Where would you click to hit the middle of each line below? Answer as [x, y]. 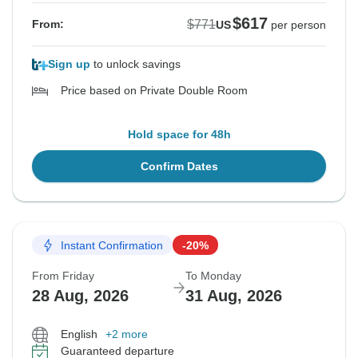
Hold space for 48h [179, 135]
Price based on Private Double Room [154, 91]
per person [298, 25]
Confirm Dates [179, 167]
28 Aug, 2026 [80, 296]
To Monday [213, 276]
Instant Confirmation [112, 245]
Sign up [69, 64]
